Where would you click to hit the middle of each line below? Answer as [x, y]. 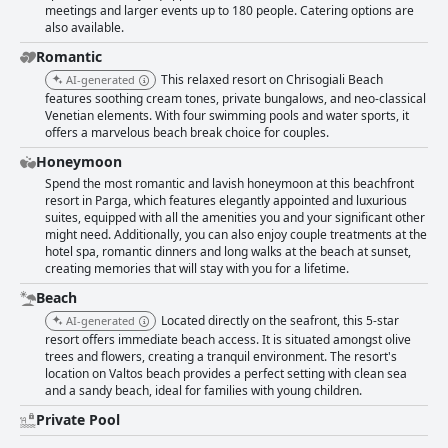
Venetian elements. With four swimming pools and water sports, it [227, 116]
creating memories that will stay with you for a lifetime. [197, 269]
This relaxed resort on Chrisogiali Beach [272, 80]
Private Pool [78, 420]
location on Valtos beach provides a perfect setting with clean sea [226, 374]
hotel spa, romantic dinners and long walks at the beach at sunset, [228, 252]
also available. [84, 28]
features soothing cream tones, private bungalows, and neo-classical [235, 99]
